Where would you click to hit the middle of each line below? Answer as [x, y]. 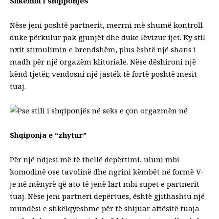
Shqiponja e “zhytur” [48, 135]
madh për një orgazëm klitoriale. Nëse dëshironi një [103, 61]
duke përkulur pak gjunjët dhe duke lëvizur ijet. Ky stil [108, 37]
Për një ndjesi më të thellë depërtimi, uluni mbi [95, 159]
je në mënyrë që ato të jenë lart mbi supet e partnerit [105, 184]
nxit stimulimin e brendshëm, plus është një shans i [103, 49]
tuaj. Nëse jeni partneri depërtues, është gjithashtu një [107, 196]
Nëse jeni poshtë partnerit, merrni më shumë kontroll [106, 25]
